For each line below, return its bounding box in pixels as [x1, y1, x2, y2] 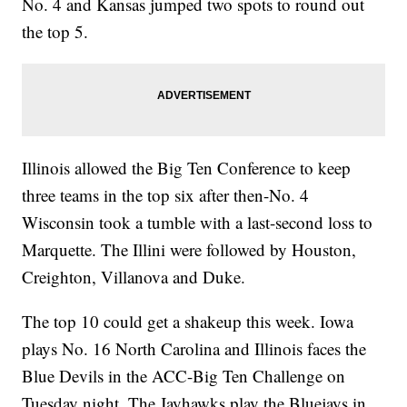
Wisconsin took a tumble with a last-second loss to [22, 211, 373, 234]
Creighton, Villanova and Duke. [22, 265, 246, 289]
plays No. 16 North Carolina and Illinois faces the [22, 337, 367, 361]
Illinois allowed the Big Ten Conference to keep [22, 156, 352, 180]
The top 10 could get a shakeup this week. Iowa [22, 310, 354, 333]
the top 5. [22, 20, 89, 44]
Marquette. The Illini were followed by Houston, [22, 238, 357, 262]
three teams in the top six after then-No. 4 [22, 184, 310, 207]
